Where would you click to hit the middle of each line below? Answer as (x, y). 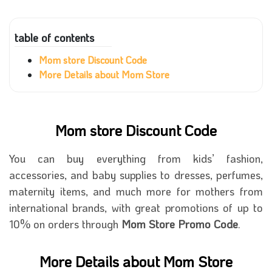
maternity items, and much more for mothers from (136, 191)
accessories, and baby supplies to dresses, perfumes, (136, 175)
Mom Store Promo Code (180, 224)
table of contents (54, 38)
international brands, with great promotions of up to (136, 208)
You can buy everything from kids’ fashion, (136, 158)
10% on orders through (65, 224)
